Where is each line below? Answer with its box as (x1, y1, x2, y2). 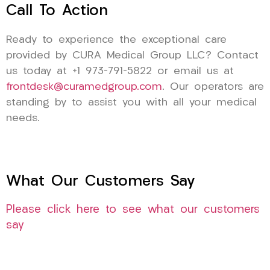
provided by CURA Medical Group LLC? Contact (6, 50, 259, 61)
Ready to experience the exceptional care (6, 34, 227, 45)
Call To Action (6, 3, 108, 19)
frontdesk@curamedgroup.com (6, 81, 162, 92)
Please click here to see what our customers (6, 204, 260, 216)
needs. (6, 113, 40, 124)
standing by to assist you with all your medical (6, 97, 257, 108)
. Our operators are (162, 81, 264, 92)
